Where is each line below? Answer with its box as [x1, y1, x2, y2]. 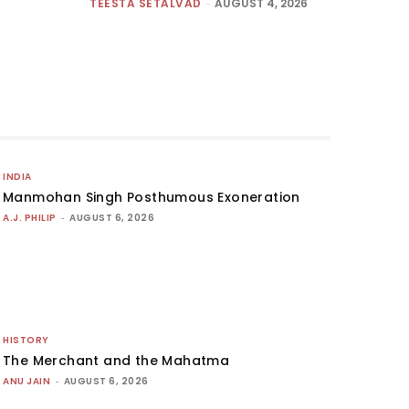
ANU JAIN [3, 374, 51, 389]
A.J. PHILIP [3, 211, 57, 225]
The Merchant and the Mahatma [3, 351, 230, 371]
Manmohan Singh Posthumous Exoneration [3, 188, 300, 207]
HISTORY [3, 333, 49, 348]
